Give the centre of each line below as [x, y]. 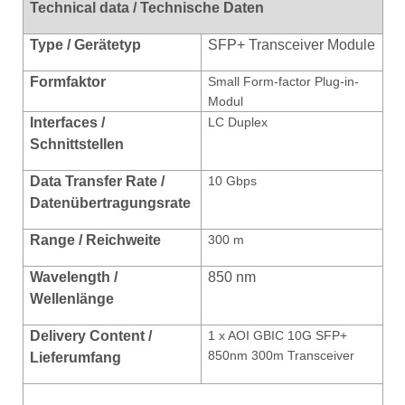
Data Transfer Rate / [98, 181]
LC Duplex [238, 122]
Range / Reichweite [96, 240]
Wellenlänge [72, 298]
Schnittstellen [77, 144]
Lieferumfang [76, 357]
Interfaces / [68, 122]
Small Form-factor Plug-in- [284, 81]
